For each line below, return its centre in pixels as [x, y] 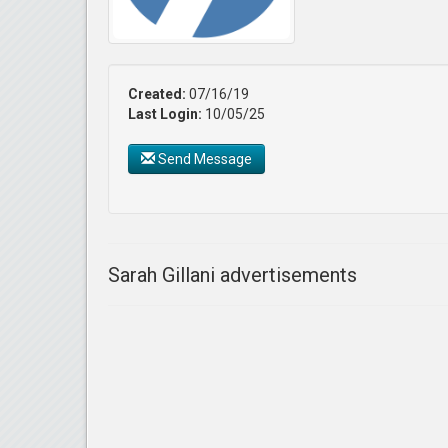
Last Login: [165, 114]
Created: [157, 94]
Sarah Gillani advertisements [232, 275]
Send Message [203, 159]
